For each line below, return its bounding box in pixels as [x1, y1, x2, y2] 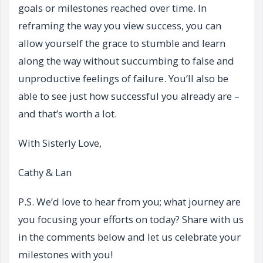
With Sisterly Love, [18, 136, 102, 150]
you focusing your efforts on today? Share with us [18, 213, 244, 227]
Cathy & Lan [18, 166, 72, 180]
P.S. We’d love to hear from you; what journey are [18, 195, 241, 209]
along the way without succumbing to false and [18, 54, 234, 68]
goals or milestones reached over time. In [18, 1, 207, 15]
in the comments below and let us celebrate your [18, 230, 241, 244]
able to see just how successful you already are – [18, 89, 240, 103]
